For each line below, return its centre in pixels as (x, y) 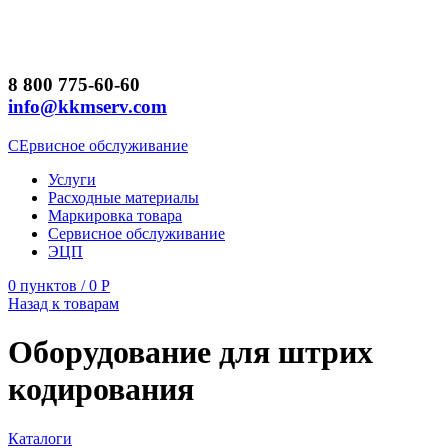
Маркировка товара (115, 215)
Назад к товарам (63, 303)
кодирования (101, 389)
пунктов (48, 285)
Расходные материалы (123, 197)
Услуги (72, 179)
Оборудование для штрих (190, 352)
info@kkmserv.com (87, 107)
